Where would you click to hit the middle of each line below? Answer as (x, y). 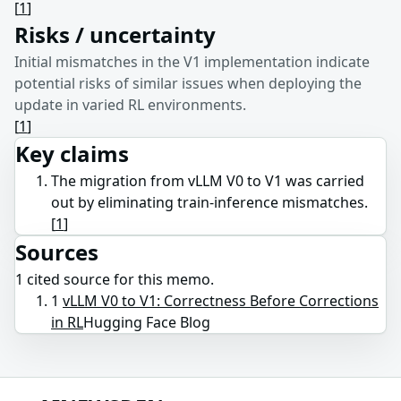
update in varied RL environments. (130, 104)
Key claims (72, 153)
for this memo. (162, 279)
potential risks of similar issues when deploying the (188, 83)
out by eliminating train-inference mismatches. (209, 202)
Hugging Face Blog (147, 322)
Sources (57, 252)
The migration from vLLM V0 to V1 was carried (208, 180)
